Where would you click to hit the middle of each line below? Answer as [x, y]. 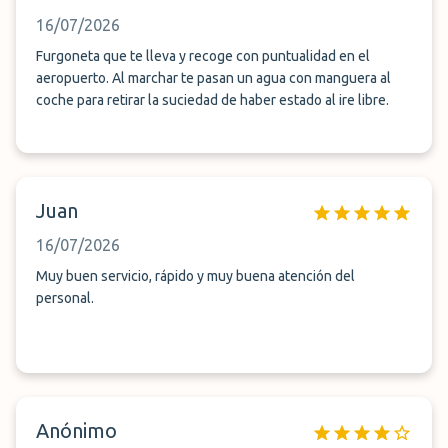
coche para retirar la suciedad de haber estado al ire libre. [212, 100]
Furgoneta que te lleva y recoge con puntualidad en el [203, 56]
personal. [65, 298]
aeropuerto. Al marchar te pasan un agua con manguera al [213, 78]
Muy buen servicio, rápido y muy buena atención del [195, 276]
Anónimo [76, 430]
